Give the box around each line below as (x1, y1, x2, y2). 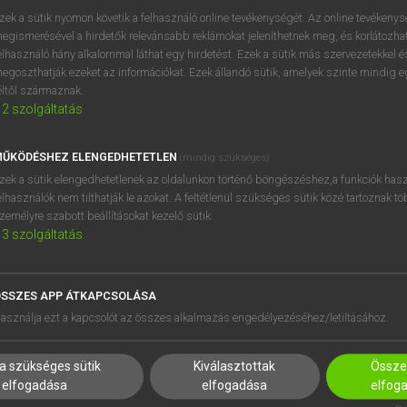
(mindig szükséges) (179, 152, 271, 164)
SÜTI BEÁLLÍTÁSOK (126, 366, 233, 380)
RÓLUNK (126, 319, 174, 333)
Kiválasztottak (194, 359, 276, 374)
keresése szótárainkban (26, 36, 180, 53)
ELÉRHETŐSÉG (126, 342, 211, 356)
